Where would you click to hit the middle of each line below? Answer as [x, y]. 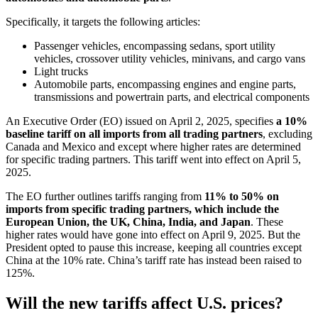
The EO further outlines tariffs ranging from [105, 196]
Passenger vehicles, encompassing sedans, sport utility [155, 45]
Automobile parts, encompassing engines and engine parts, [165, 84]
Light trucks [61, 71]
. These [267, 221]
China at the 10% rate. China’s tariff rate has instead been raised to [154, 260]
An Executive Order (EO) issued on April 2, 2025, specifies [141, 121]
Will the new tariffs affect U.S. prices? [144, 303]
